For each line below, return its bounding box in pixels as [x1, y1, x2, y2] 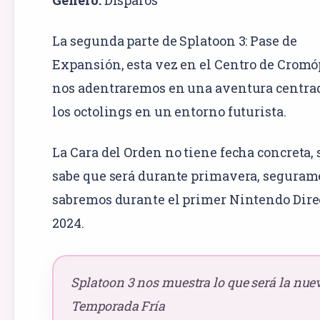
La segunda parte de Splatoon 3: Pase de [52, 31, 297, 49]
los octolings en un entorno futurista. [52, 102, 286, 120]
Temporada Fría [71, 296, 166, 314]
